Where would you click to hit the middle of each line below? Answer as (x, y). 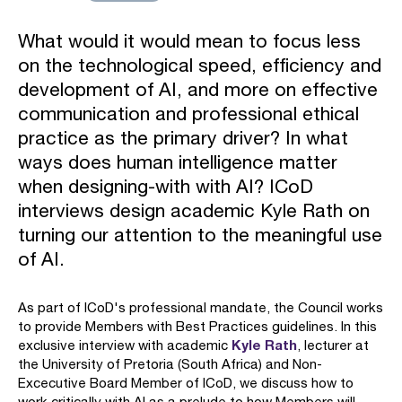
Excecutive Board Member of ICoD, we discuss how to (186, 383)
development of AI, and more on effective (198, 89)
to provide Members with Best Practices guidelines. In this (197, 326)
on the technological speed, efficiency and (200, 65)
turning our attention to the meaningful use (200, 234)
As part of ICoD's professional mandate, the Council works (201, 307)
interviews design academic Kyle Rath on (194, 210)
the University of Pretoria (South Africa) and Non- (170, 364)
